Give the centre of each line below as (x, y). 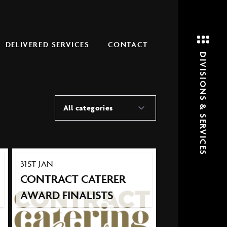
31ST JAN (37, 163)
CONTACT (128, 45)
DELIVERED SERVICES (47, 45)
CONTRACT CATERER (73, 179)
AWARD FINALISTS (67, 195)
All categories (88, 108)
